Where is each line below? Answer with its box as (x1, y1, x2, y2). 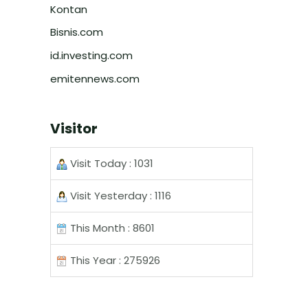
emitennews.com (50, 71, 140, 86)
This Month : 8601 (67, 220, 155, 235)
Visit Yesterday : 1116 (67, 188, 171, 203)
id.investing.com (50, 48, 133, 63)
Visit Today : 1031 (67, 155, 153, 170)
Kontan (50, 1, 87, 16)
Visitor (50, 118, 98, 138)
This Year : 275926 (67, 252, 160, 267)
